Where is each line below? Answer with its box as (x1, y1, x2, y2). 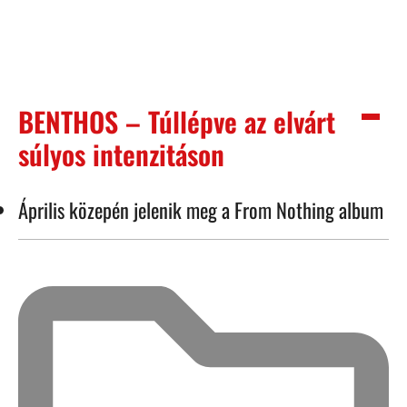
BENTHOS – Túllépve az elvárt (18, 100, 335, 142)
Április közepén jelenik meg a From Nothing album (18, 194, 383, 224)
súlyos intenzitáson (18, 133, 224, 174)
